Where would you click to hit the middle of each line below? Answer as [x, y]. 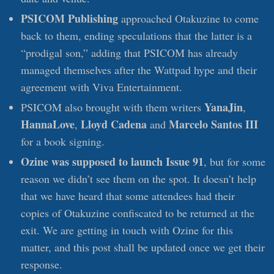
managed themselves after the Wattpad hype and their [139, 70]
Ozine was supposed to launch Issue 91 [112, 162]
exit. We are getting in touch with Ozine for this [127, 230]
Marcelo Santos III [213, 124]
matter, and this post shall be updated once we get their [143, 247]
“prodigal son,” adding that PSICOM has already [129, 53]
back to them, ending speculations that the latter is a [136, 36]
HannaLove [48, 124]
